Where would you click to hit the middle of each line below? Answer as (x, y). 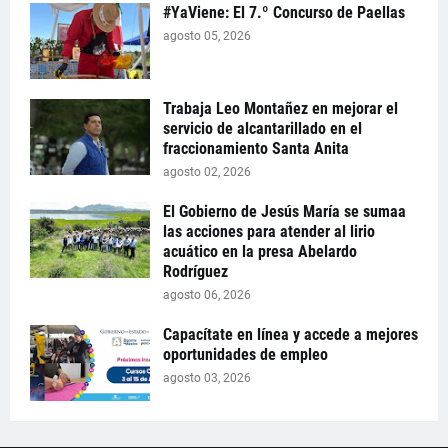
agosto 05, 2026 (207, 36)
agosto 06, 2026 (207, 295)
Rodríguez (195, 271)
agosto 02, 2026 (207, 172)
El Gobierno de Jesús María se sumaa (284, 211)
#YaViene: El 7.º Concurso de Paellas (284, 12)
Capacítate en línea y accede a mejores (290, 334)
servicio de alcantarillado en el (262, 128)
